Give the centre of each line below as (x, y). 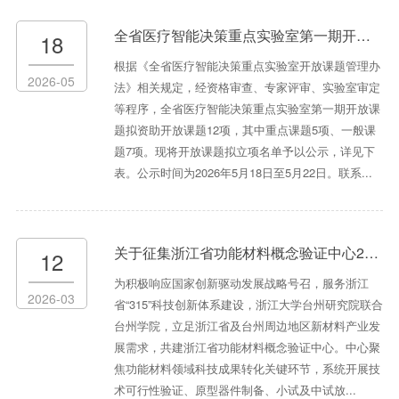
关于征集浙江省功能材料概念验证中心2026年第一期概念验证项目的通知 (239, 253)
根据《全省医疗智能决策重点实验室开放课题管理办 (247, 66)
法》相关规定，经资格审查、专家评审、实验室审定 (247, 87)
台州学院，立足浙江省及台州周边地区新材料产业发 (247, 326)
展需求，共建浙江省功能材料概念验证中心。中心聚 (247, 347)
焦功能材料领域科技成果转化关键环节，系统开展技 (247, 369)
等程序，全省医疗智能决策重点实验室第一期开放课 (247, 109)
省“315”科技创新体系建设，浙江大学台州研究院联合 (248, 305)
